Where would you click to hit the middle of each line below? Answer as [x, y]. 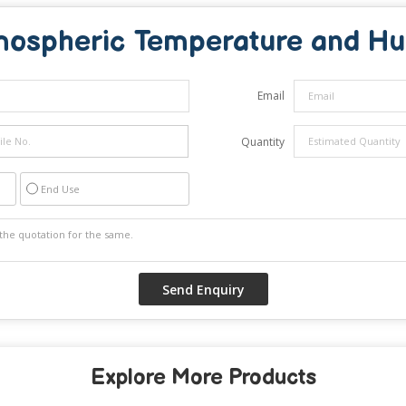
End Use [60, 188]
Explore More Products [203, 377]
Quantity [263, 141]
